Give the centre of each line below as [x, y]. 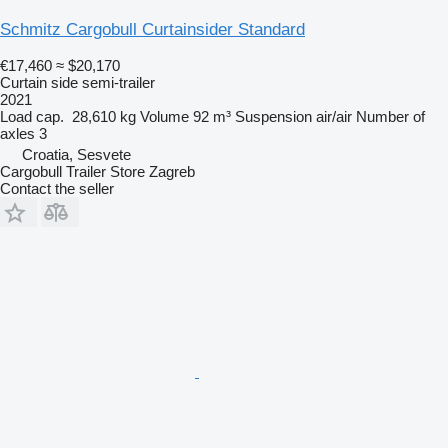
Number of [390, 117]
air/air [334, 117]
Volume [164, 117]
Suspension [273, 117]
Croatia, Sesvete [76, 155]
